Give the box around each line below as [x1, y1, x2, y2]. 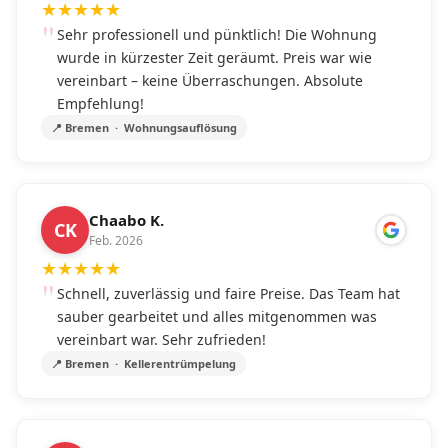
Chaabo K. [89, 209, 164, 230]
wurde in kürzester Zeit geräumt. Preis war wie [57, 48, 372, 67]
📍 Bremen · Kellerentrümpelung [51, 356, 236, 371]
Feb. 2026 [89, 231, 143, 249]
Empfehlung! [57, 94, 144, 113]
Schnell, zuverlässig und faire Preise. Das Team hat [57, 284, 400, 303]
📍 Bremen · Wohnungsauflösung [51, 120, 237, 135]
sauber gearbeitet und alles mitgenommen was [57, 307, 377, 326]
